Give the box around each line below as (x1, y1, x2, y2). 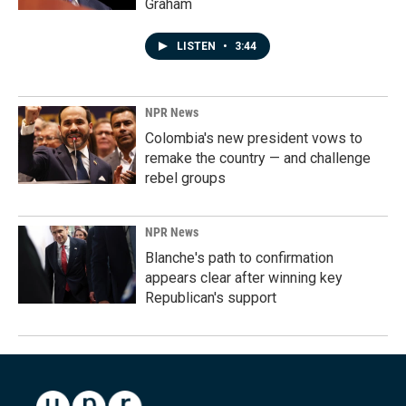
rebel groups (145, 169, 226, 187)
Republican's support (145, 289, 276, 306)
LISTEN (177, 40, 218, 53)
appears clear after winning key (145, 269, 343, 286)
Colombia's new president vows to (145, 130, 362, 147)
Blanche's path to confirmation (145, 249, 333, 266)
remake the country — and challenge (145, 150, 371, 167)
